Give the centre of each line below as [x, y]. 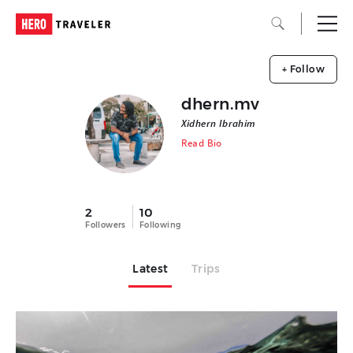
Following [160, 225]
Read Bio [201, 143]
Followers [106, 225]
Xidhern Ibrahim [218, 123]
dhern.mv [220, 104]
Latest [150, 269]
